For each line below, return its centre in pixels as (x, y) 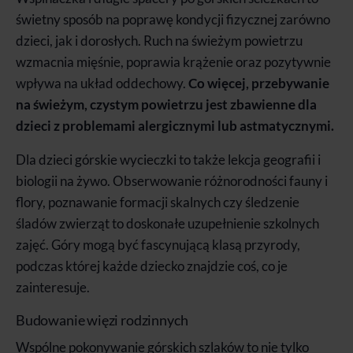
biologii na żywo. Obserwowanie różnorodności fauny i (172, 180)
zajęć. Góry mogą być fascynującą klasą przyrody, (158, 244)
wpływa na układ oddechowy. (102, 83)
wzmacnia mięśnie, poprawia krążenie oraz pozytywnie (173, 61)
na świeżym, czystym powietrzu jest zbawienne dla (166, 104)
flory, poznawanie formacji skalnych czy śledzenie (158, 202)
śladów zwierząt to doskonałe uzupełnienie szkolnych (167, 223)
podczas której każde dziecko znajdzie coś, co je (152, 266)
